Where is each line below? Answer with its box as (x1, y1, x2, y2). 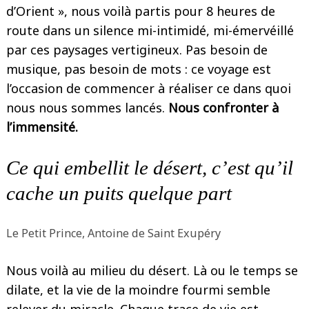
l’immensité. (6, 119, 78, 135)
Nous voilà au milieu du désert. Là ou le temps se (6, 262, 298, 279)
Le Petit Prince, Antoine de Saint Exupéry (6, 226, 221, 241)
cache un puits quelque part (6, 182, 232, 204)
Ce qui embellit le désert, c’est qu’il (6, 157, 293, 179)
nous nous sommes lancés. (6, 99, 165, 116)
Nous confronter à (165, 99, 279, 116)
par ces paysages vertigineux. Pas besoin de (6, 41, 268, 58)
